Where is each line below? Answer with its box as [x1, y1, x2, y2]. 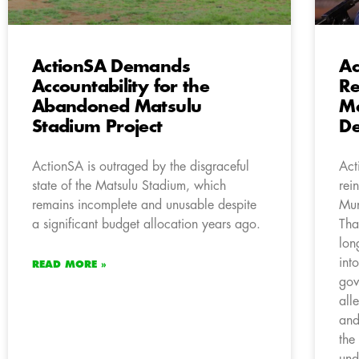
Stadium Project [32, 119, 163, 136]
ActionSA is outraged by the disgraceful [32, 160, 249, 174]
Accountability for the [32, 79, 210, 96]
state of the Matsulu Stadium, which [32, 179, 226, 193]
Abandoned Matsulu [32, 99, 202, 116]
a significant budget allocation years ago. [32, 218, 260, 232]
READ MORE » [32, 260, 107, 270]
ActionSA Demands [32, 58, 190, 76]
